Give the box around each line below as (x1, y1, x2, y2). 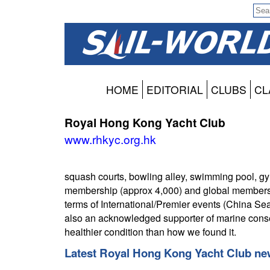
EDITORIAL (146, 82, 203, 98)
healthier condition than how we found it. (64, 225, 236, 239)
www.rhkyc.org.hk (64, 131, 156, 148)
